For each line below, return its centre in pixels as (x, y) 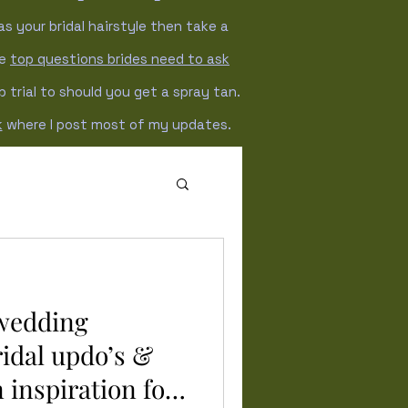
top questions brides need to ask (120, 59)
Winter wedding (75, 256)
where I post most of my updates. (117, 124)
